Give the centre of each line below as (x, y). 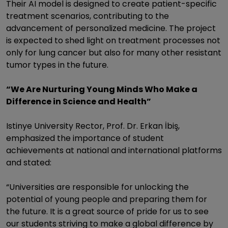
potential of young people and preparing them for (107, 199)
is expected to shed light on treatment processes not (113, 40)
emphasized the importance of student (85, 138)
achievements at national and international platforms (114, 150)
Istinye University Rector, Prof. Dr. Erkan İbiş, (93, 126)
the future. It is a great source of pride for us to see (107, 211)
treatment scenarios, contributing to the (88, 16)
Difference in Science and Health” (79, 102)
